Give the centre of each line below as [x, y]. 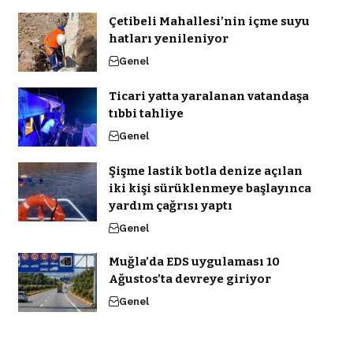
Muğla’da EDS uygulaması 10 [194, 262]
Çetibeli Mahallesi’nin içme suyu [209, 22]
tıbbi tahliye [146, 114]
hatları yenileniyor [168, 39]
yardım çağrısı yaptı [170, 206]
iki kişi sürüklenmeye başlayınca [210, 189]
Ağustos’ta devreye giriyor [190, 279]
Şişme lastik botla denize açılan [205, 171]
